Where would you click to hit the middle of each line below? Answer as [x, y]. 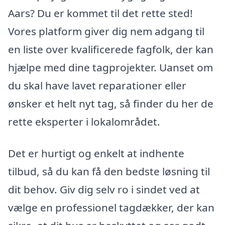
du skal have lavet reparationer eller [97, 85]
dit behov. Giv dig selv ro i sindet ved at [104, 190]
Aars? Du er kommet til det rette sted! [100, 13]
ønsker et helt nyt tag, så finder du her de [111, 103]
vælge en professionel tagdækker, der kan [111, 208]
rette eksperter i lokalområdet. [84, 121]
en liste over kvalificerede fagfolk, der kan [111, 49]
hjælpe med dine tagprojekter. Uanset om [110, 67]
